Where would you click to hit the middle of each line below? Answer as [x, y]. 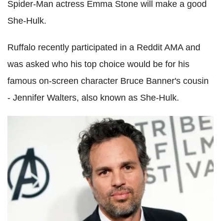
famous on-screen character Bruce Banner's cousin [108, 81]
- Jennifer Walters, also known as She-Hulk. [93, 98]
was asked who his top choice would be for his [98, 64]
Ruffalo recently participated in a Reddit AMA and [104, 47]
